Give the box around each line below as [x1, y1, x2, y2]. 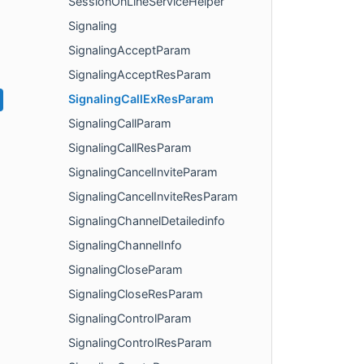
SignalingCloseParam [68, 262, 183, 277]
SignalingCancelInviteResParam [68, 189, 238, 204]
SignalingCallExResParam [68, 92, 214, 106]
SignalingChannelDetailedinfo [68, 214, 225, 228]
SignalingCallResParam [68, 141, 192, 155]
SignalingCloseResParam [68, 287, 203, 301]
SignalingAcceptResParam [68, 67, 211, 82]
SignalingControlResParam [68, 336, 212, 350]
